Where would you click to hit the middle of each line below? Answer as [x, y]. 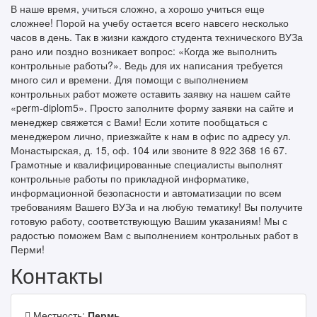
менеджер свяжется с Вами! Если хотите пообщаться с [139, 122]
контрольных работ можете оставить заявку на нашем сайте [151, 93]
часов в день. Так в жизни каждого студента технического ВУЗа [157, 37]
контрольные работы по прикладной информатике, [130, 178]
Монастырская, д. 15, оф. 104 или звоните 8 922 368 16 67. [149, 150]
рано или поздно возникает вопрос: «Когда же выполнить [144, 51]
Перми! [28, 249]
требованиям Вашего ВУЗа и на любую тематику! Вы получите [157, 207]
